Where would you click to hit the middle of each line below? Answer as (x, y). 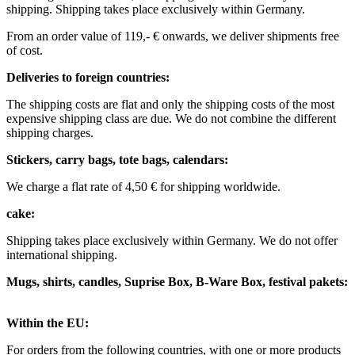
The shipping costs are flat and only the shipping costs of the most (170, 105)
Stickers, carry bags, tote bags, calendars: (117, 160)
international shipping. (62, 255)
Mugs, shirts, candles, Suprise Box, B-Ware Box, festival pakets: (177, 282)
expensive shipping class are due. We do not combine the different (171, 119)
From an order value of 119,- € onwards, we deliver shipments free (173, 36)
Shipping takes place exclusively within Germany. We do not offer (172, 241)
